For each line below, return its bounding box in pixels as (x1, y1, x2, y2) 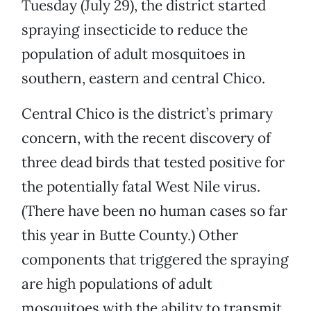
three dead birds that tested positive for (22, 153, 285, 172)
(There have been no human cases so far (22, 201, 287, 221)
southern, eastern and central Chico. (22, 69, 265, 88)
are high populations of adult (22, 274, 212, 294)
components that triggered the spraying (22, 250, 289, 269)
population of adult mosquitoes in (22, 44, 246, 64)
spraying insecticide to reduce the (22, 20, 248, 40)
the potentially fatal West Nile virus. (22, 177, 260, 196)
